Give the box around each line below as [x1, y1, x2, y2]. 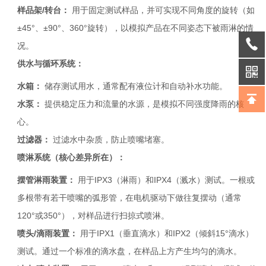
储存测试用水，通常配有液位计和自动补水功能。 [42, 81, 228, 91]
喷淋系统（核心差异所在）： [17, 153, 126, 162]
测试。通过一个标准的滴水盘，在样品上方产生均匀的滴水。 [17, 246, 242, 256]
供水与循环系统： [17, 59, 84, 68]
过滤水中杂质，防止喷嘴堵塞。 [50, 135, 170, 144]
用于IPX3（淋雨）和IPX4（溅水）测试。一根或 [75, 175, 255, 185]
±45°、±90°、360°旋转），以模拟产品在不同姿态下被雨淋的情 [17, 23, 254, 33]
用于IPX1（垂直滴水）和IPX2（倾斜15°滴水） [78, 229, 254, 238]
